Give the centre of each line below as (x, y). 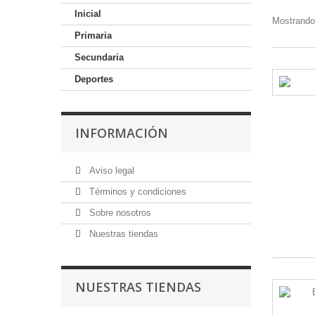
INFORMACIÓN (122, 133)
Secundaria (99, 57)
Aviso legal (110, 171)
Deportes (94, 79)
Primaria (93, 36)
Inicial (88, 14)
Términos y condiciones (136, 192)
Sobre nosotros (119, 213)
